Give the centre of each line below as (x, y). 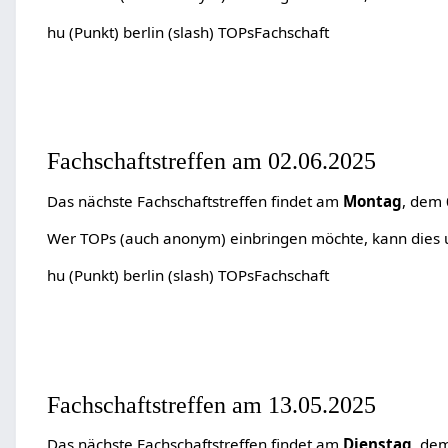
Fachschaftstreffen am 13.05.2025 (211, 404)
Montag (372, 200)
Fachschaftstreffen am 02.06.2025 (211, 161)
